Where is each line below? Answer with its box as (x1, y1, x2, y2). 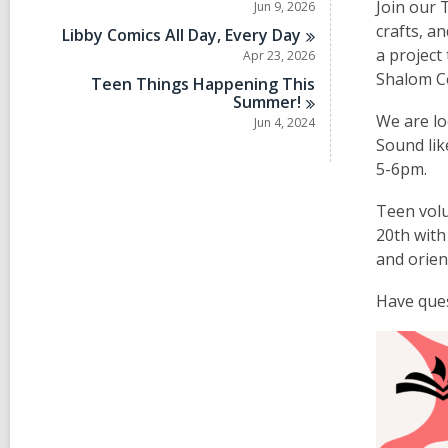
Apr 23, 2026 (243, 47, 315, 64)
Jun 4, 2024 (254, 114, 315, 131)
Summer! (233, 91, 302, 113)
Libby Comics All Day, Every (62, 24, 273, 46)
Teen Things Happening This (91, 73, 315, 95)
